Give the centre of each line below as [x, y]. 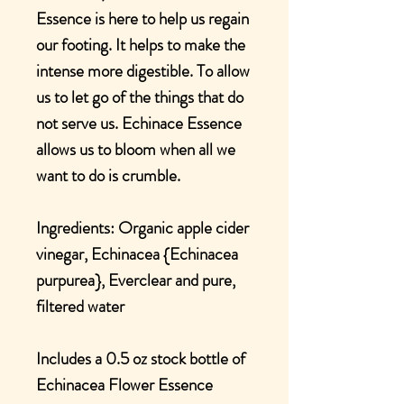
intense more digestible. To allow [143, 71]
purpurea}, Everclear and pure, [136, 280]
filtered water [80, 306]
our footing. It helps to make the [141, 45]
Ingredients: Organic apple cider [142, 228]
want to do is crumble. [110, 175]
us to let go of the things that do [140, 97]
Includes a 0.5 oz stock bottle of [141, 358]
